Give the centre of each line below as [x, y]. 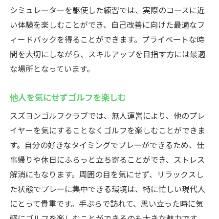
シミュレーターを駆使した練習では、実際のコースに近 [107, 10]
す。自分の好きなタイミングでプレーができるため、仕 [107, 145]
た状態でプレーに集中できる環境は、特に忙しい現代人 [108, 189]
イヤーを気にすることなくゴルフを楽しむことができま [108, 130]
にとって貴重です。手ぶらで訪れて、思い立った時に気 [107, 203]
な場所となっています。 [52, 68]
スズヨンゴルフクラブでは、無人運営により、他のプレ [107, 115]
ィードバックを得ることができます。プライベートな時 [107, 39]
